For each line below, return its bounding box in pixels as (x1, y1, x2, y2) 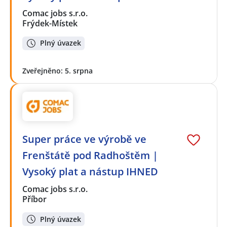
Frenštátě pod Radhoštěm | (22, 148, 158, 163)
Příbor (22, 194, 47, 205)
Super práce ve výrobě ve (22, 132, 146, 146)
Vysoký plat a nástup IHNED (22, 165, 158, 179)
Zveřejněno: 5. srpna (22, 65, 93, 75)
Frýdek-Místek (22, 17, 78, 29)
